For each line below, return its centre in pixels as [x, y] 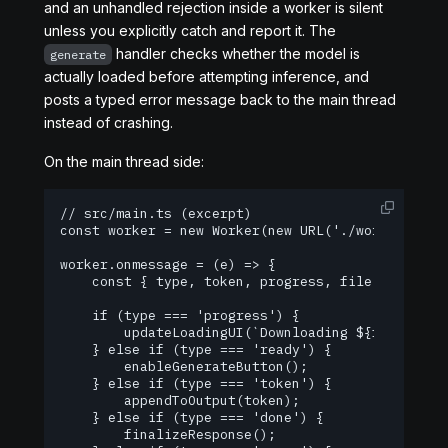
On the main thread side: [124, 161]
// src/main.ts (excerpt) [156, 213]
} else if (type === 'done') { [192, 417]
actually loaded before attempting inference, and [206, 76]
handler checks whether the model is [236, 53]
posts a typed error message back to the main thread [220, 99]
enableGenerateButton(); [184, 366]
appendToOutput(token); [180, 400]
